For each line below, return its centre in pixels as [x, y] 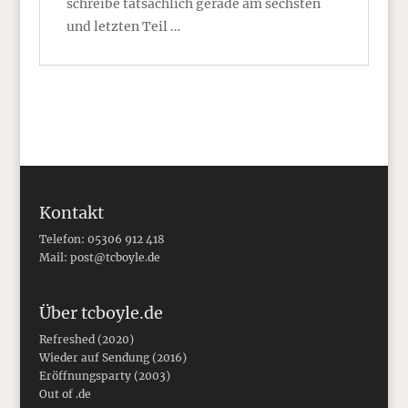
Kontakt [71, 213]
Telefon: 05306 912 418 [102, 240]
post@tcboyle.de [115, 258]
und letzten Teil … [123, 26]
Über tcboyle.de [101, 312]
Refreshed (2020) [86, 339]
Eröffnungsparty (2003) [104, 375]
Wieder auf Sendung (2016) [112, 357]
